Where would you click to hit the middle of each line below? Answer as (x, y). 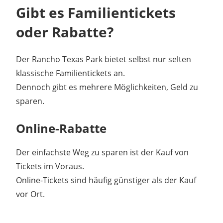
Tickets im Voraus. (50, 166)
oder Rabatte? (65, 32)
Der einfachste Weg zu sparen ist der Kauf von (102, 152)
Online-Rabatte (61, 128)
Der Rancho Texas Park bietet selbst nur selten (104, 59)
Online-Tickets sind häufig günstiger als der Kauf (106, 180)
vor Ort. (30, 194)
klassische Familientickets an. (70, 73)
